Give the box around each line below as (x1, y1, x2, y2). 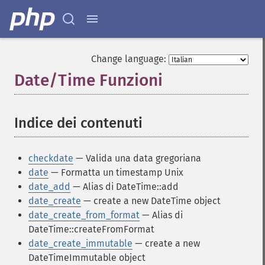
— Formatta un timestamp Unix (49, 167, 183, 178)
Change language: (91, 53, 166, 64)
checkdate (28, 153, 73, 164)
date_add (28, 181, 70, 192)
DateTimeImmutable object (28, 252, 146, 263)
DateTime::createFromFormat (28, 224, 154, 235)
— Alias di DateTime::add (70, 181, 179, 192)
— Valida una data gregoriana (73, 153, 201, 164)
